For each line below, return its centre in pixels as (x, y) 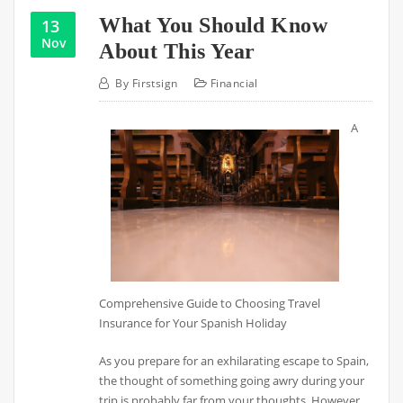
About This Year (177, 51)
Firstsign (155, 83)
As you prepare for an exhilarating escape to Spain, (234, 361)
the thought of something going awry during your (232, 381)
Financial (234, 83)
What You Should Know (214, 25)
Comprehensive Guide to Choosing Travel (210, 304)
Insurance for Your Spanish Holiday (193, 323)
